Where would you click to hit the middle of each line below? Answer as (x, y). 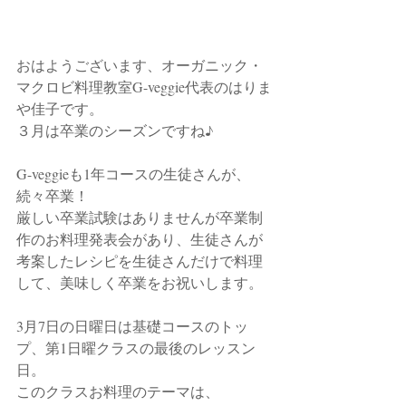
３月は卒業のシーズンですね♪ (115, 130)
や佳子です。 (60, 108)
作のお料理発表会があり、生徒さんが (140, 238)
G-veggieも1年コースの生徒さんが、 (133, 173)
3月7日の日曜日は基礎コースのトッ (132, 325)
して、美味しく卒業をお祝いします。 (140, 282)
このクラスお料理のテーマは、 (118, 391)
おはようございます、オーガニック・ (140, 64)
